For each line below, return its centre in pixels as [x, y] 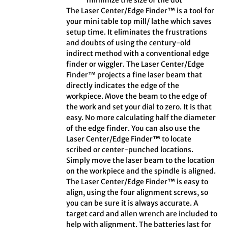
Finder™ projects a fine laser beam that [134, 75]
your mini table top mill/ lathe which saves [139, 22]
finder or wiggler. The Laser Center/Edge [135, 64]
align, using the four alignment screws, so [137, 193]
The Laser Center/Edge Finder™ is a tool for [140, 11]
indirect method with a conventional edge [138, 54]
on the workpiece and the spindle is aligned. [141, 171]
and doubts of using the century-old [129, 43]
